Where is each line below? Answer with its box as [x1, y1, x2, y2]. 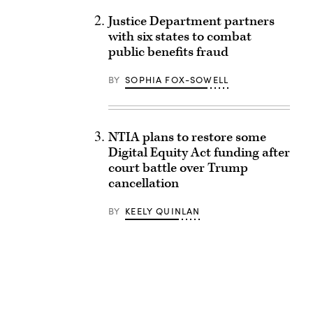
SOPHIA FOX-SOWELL [125, 73, 229, 86]
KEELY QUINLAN [125, 205, 201, 217]
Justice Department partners [108, 13, 275, 30]
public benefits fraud [108, 43, 228, 61]
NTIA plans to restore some [108, 129, 266, 146]
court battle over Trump [108, 159, 248, 177]
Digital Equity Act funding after [108, 144, 290, 161]
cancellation [108, 175, 179, 192]
